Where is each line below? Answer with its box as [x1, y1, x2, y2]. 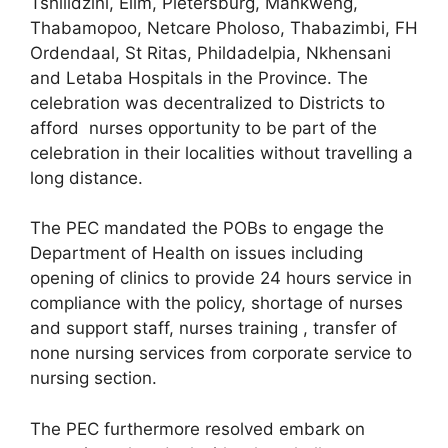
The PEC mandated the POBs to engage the [30, 218, 384, 239]
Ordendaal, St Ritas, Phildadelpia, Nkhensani [30, 42, 391, 63]
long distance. [30, 167, 143, 188]
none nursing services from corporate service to [30, 343, 412, 364]
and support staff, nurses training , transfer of [30, 318, 397, 339]
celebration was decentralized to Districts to [30, 92, 385, 113]
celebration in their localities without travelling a [30, 142, 413, 163]
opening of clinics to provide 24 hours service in [30, 268, 412, 289]
